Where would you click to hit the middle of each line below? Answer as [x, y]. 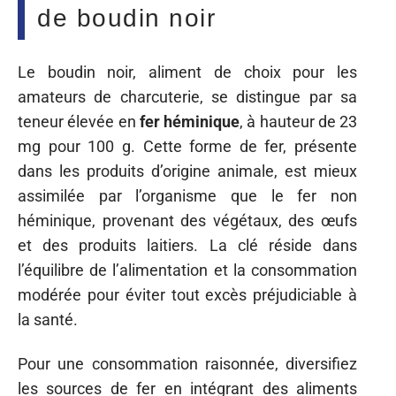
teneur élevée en [79, 121]
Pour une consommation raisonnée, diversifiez [187, 364]
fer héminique [189, 121]
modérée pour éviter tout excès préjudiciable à [187, 294]
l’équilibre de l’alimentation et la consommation [187, 270]
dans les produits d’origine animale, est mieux [187, 171]
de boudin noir [126, 18]
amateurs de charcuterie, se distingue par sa [187, 96]
